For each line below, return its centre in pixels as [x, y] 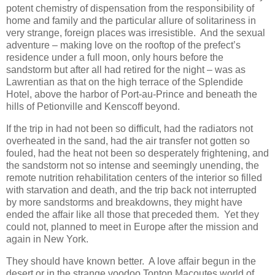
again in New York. [47, 239]
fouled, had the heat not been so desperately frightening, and [137, 153]
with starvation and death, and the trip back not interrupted [131, 190]
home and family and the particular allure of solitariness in [131, 21]
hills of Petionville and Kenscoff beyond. [93, 107]
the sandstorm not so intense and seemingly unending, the [133, 166]
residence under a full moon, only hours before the [115, 58]
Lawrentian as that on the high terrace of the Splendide [125, 82]
